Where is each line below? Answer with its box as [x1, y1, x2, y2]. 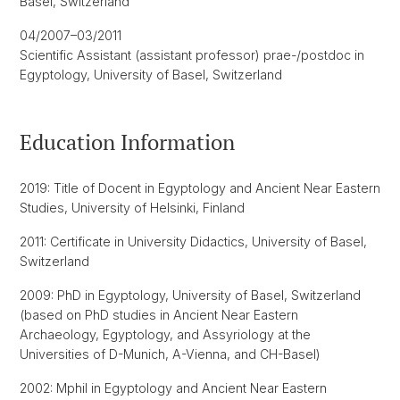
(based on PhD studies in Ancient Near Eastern [20, 307, 298, 322]
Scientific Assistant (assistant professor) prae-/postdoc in [20, 47, 364, 62]
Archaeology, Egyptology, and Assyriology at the [20, 327, 311, 342]
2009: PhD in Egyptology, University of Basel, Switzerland [20, 287, 361, 303]
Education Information [20, 128, 235, 156]
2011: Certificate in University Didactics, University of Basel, [20, 234, 367, 249]
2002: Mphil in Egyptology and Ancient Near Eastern [20, 380, 327, 396]
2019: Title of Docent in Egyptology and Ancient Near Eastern [20, 180, 380, 196]
